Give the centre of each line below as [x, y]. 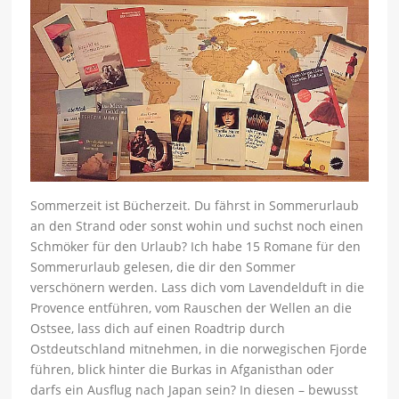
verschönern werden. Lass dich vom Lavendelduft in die [198, 288]
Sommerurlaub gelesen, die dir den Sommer [163, 267]
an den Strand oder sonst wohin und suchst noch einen [197, 226]
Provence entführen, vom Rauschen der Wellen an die [191, 308]
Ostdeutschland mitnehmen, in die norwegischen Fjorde [199, 349]
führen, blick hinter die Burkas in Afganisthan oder [183, 370]
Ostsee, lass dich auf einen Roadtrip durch [158, 329]
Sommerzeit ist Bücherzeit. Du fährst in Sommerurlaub [195, 206]
